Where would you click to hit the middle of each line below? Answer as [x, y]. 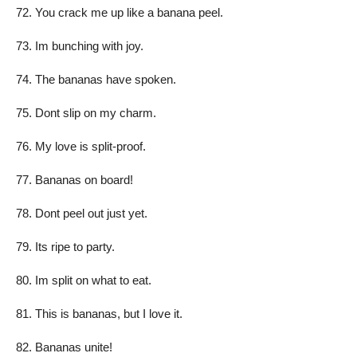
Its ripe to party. [75, 246]
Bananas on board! [84, 179]
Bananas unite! [74, 347]
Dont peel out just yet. [91, 213]
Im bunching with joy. [89, 45]
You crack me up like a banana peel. [129, 12]
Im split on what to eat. [93, 280]
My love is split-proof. [90, 146]
